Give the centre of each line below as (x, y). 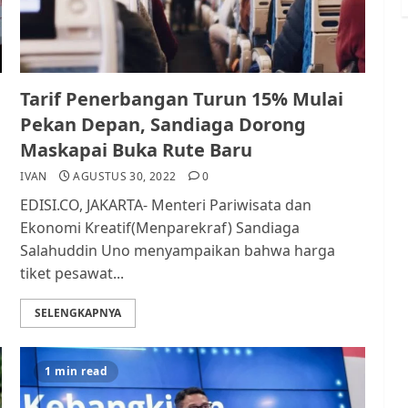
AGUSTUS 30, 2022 (125, 176)
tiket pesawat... (72, 273)
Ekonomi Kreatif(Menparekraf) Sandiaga (160, 228)
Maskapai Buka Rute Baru (137, 150)
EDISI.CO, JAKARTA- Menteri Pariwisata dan (166, 205)
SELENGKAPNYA (78, 313)
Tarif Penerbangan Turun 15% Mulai (182, 99)
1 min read (76, 371)
